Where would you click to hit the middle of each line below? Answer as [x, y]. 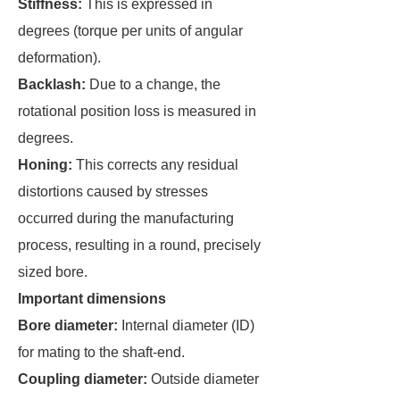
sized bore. [53, 272]
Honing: [45, 165]
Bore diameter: [68, 325]
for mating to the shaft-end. [101, 352]
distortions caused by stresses [113, 192]
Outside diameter [203, 379]
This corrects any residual [155, 165]
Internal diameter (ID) [186, 325]
